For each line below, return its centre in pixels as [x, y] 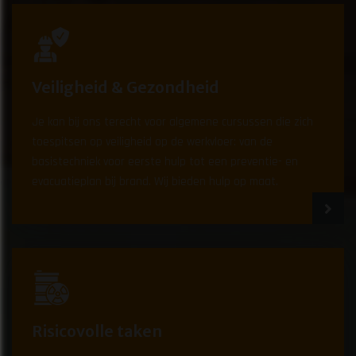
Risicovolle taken [97, 332]
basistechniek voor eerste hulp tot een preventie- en [165, 161]
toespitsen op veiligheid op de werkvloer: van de [153, 141]
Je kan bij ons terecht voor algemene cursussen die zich [173, 122]
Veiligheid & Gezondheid [126, 88]
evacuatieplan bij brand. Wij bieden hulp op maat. [155, 181]
